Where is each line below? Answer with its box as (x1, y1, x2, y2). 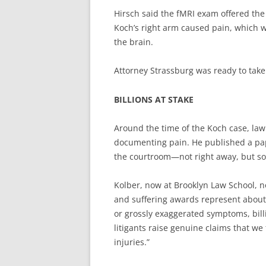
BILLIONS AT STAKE (114, 94, 194, 105)
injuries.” (114, 236, 150, 248)
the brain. (114, 36, 153, 47)
